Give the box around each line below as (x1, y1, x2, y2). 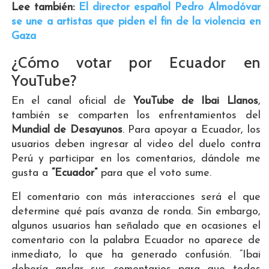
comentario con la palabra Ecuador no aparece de (11, 234, 261, 246)
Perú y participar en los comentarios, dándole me (11, 153, 261, 165)
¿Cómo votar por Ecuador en (11, 53, 261, 71)
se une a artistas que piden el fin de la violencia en (11, 16, 261, 28)
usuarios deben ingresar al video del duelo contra (11, 138, 261, 150)
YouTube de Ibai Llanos (133, 95, 258, 107)
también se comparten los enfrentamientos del (11, 109, 261, 121)
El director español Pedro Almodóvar (79, 1, 261, 13)
